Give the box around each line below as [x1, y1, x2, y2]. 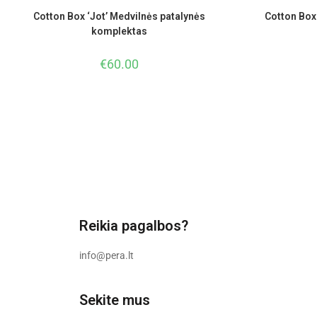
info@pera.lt [79, 250, 134, 262]
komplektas [91, 25, 147, 38]
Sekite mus [79, 292, 150, 309]
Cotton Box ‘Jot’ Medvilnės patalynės [33, 11, 205, 23]
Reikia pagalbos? [79, 217, 188, 235]
